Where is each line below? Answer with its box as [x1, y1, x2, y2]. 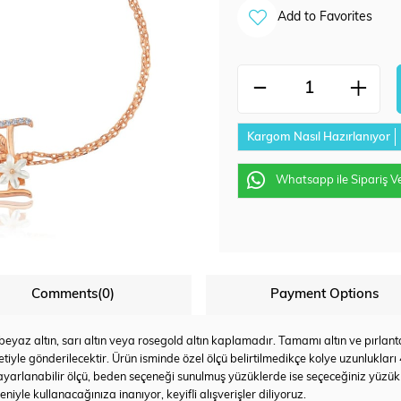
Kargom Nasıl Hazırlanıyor [247, 131, 390, 143]
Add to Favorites [277, 11, 372, 24]
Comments [31, 288, 98, 303]
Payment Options [269, 288, 379, 303]
